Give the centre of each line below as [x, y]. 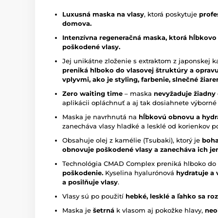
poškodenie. [83, 173]
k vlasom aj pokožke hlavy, [160, 210]
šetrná [104, 210]
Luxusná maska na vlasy [103, 14]
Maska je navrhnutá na [100, 117]
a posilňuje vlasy [90, 182]
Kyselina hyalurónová [140, 173]
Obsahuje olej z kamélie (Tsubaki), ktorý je [132, 140]
